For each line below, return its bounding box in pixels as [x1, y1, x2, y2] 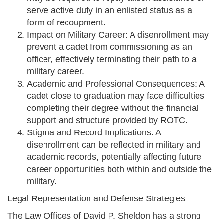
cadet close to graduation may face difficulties [27, 91, 204, 101]
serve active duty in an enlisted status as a [27, 5, 192, 16]
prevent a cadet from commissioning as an [27, 42, 192, 52]
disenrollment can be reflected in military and [27, 140, 201, 150]
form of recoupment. [27, 18, 106, 28]
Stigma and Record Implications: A [27, 128, 161, 138]
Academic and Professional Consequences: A [27, 79, 204, 89]
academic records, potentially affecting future [27, 152, 201, 162]
